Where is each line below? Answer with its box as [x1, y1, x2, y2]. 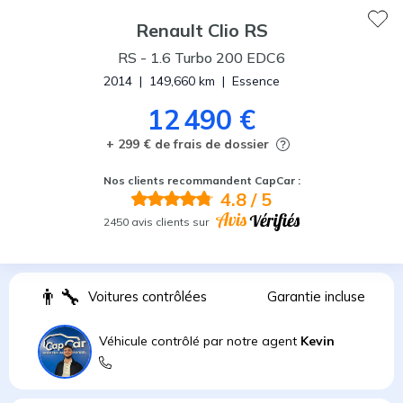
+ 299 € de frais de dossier [106, 136, 270, 153]
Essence [231, 73, 280, 90]
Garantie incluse [267, 287, 365, 305]
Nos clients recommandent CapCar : [103, 174, 300, 188]
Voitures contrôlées [88, 287, 207, 305]
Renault [135, 19, 203, 42]
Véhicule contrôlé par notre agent [99, 333, 297, 350]
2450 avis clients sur [103, 214, 209, 228]
